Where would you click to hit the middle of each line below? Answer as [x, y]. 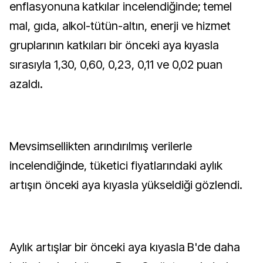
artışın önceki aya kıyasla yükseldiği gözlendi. [126, 185]
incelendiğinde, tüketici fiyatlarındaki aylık [116, 166]
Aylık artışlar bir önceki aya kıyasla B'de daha [125, 247]
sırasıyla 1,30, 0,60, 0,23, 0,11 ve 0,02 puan [116, 65]
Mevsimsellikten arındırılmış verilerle [101, 146]
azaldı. [26, 84]
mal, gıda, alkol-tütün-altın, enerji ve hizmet [120, 26]
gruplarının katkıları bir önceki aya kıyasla [114, 45]
